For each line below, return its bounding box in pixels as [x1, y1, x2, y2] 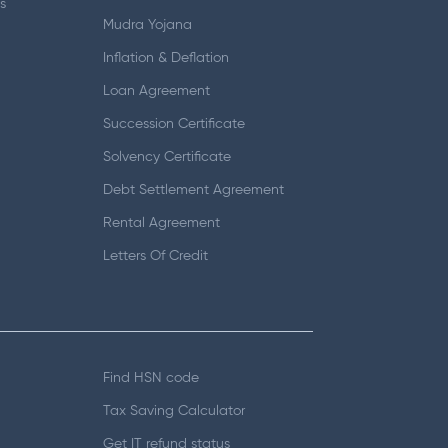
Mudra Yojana [103, 18, 193, 32]
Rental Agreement [103, 216, 221, 230]
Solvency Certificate [103, 150, 232, 164]
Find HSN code [103, 370, 200, 385]
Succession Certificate [103, 117, 246, 131]
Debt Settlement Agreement [103, 183, 285, 197]
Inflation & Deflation [103, 51, 230, 65]
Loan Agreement [103, 84, 211, 98]
